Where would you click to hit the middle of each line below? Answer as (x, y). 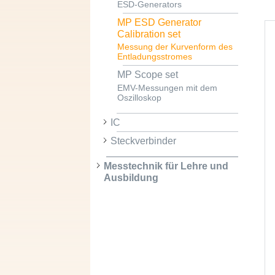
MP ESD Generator (159, 22)
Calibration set (149, 34)
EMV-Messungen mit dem (167, 88)
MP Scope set (147, 75)
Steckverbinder (143, 141)
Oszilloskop (139, 98)
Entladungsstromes (154, 57)
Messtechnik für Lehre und (166, 166)
